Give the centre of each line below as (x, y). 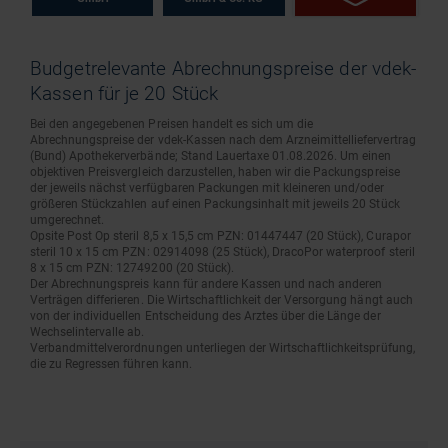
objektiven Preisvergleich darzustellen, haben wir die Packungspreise (215, 172)
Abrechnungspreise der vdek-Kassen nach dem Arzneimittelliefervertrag (223, 140)
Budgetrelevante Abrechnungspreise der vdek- (223, 68)
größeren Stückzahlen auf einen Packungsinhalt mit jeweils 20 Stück (215, 204)
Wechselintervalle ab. (87, 332)
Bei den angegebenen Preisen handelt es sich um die (172, 124)
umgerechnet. (67, 220)
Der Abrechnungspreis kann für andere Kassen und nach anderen (206, 284)
